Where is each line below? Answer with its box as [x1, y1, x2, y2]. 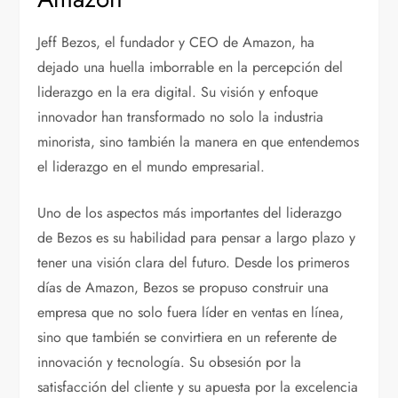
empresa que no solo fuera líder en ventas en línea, [37, 302, 345, 323]
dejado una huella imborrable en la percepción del [37, 57, 344, 78]
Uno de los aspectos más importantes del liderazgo [37, 203, 343, 224]
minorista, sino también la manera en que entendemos [37, 131, 360, 153]
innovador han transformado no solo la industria [37, 107, 324, 128]
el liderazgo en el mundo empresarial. [37, 156, 266, 178]
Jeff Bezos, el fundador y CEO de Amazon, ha [37, 32, 315, 53]
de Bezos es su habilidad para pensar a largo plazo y [37, 227, 356, 249]
